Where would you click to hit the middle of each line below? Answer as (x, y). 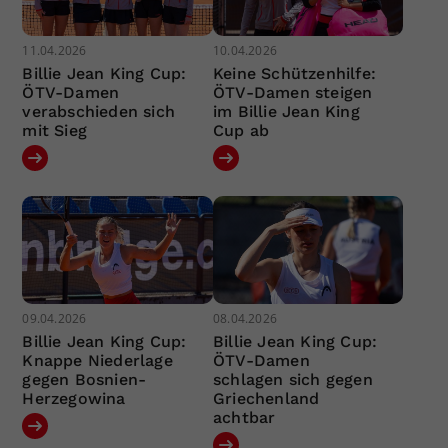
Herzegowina (74, 398)
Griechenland (266, 398)
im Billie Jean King (286, 112)
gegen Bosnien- (84, 379)
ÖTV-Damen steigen (292, 93)
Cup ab (241, 131)
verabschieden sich (99, 112)
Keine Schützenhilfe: (294, 74)
